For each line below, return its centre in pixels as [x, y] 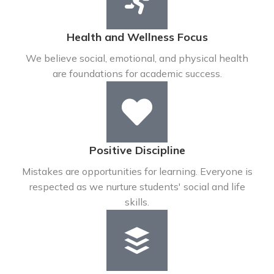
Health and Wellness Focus [137, 37]
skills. [137, 202]
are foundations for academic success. [137, 73]
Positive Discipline [137, 150]
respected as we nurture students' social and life [137, 187]
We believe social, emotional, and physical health [137, 58]
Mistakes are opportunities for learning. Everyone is [137, 171]
